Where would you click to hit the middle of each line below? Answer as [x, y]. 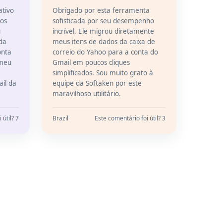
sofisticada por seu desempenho [103, 21]
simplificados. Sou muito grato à [103, 73]
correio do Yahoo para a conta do [105, 52]
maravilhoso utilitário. [87, 94]
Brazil [60, 118]
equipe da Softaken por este [97, 83]
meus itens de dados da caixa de [104, 42]
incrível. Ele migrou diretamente [103, 31]
